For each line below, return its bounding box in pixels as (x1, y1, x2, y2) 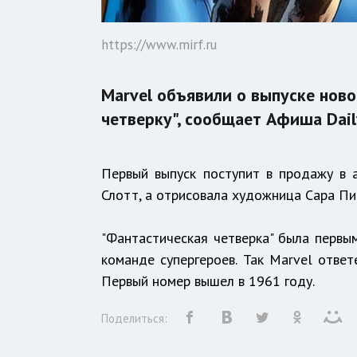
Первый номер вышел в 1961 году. (101, 272, 319, 291)
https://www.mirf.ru (101, 36, 218, 54)
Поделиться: (101, 311, 168, 327)
